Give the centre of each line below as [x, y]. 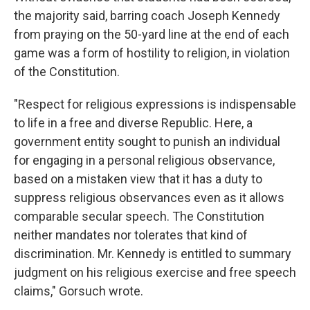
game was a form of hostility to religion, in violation [152, 53]
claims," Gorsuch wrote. [79, 291]
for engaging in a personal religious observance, [144, 160]
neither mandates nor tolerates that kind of [131, 235]
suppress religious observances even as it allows [149, 197]
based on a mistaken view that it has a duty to [138, 179]
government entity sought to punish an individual [147, 141]
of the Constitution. [67, 71]
